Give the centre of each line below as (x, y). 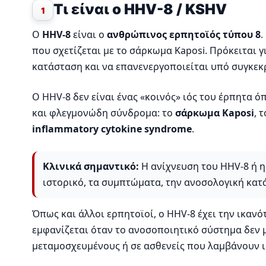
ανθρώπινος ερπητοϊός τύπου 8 (184, 35)
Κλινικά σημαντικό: (91, 167)
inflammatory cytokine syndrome (112, 129)
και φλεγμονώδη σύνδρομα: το (104, 113)
